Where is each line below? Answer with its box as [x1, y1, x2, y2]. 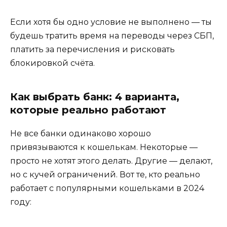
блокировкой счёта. [10, 58, 95, 68]
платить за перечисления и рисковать [10, 45, 175, 55]
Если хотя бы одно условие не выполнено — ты [10, 17, 212, 27]
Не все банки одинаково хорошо [10, 129, 151, 139]
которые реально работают [10, 104, 166, 117]
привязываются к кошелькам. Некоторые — [10, 142, 198, 153]
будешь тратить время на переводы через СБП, [10, 31, 214, 41]
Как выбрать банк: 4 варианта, [10, 91, 179, 103]
